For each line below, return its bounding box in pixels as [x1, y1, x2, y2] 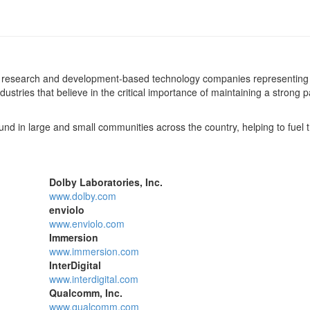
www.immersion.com [48, 244, 139, 259]
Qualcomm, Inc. [48, 286, 122, 300]
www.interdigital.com [48, 272, 138, 286]
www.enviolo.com [48, 217, 125, 231]
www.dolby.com [48, 189, 116, 203]
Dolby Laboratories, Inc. [48, 175, 163, 190]
